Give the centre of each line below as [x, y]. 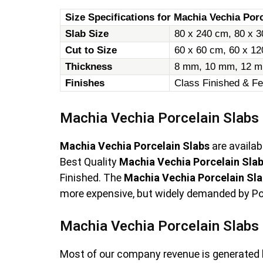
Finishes [85, 83]
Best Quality [90, 161]
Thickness [89, 66]
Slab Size [87, 33]
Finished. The [92, 177]
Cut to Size [91, 50]
